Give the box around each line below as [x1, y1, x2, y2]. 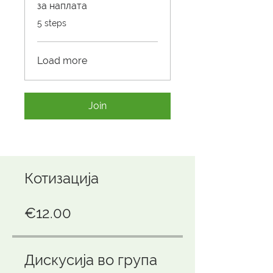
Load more [37, 55, 87, 67]
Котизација [24, 169, 99, 188]
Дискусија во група [24, 251, 157, 269]
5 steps [37, 18, 66, 29]
